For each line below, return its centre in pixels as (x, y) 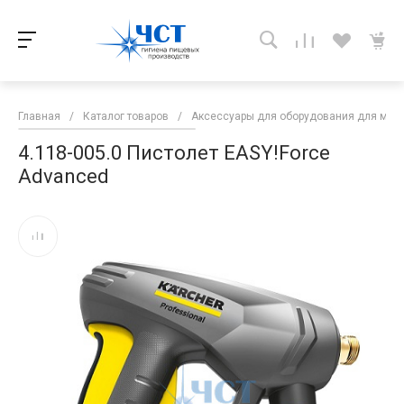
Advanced (64, 176)
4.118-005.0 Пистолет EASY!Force (174, 153)
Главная (39, 116)
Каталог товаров (126, 116)
